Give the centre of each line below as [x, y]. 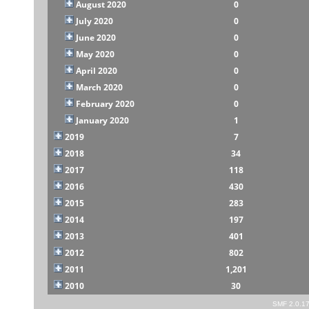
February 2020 [105, 103]
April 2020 [96, 70]
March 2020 [99, 87]
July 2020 [94, 21]
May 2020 [95, 54]
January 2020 [102, 120]
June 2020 [96, 37]
